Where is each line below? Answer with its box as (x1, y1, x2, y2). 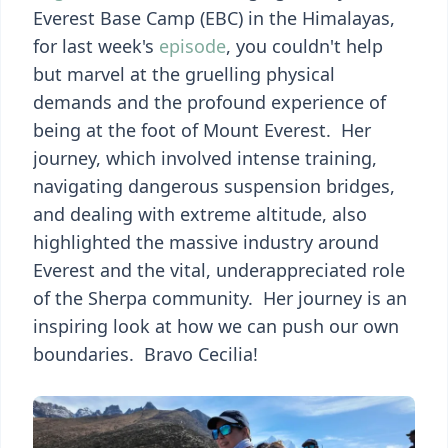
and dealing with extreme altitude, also (33, 202, 367, 226)
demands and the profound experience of (33, 90, 386, 114)
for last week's (33, 34, 159, 58)
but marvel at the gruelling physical (33, 62, 335, 86)
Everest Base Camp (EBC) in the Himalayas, (33, 6, 395, 30)
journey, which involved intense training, (33, 146, 377, 170)
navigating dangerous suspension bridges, (33, 174, 395, 198)
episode (159, 34, 226, 58)
